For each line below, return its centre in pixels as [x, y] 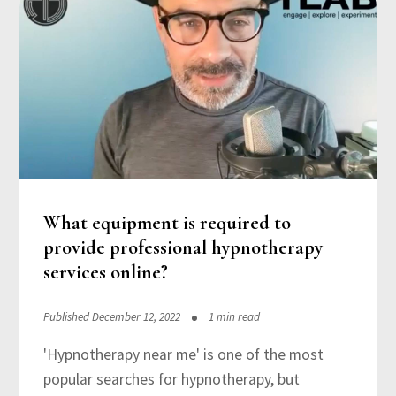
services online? [105, 272]
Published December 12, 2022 [111, 316]
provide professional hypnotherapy [183, 247]
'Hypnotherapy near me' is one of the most [183, 354]
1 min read [234, 316]
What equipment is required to [167, 222]
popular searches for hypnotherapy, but [171, 379]
